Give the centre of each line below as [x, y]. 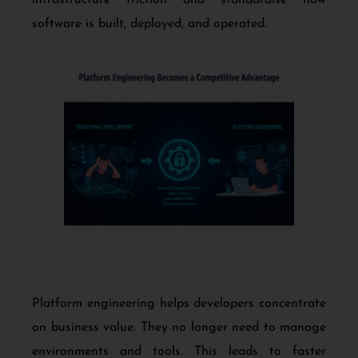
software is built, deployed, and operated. [149, 24]
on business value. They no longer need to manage [179, 327]
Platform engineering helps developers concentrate [179, 303]
